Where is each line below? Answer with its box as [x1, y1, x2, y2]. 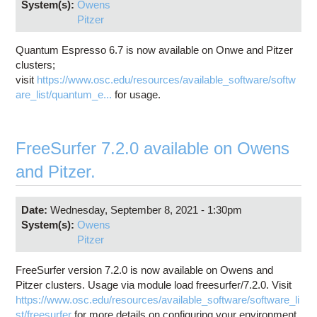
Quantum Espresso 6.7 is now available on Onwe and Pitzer [16, 44, 294, 57]
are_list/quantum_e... [16, 88, 113, 101]
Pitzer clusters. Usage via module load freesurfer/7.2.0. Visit [16, 279, 292, 292]
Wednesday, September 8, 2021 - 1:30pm [50, 203, 242, 216]
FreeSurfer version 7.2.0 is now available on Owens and [16, 264, 274, 277]
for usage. [112, 88, 161, 101]
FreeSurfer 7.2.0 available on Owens [16, 139, 290, 158]
